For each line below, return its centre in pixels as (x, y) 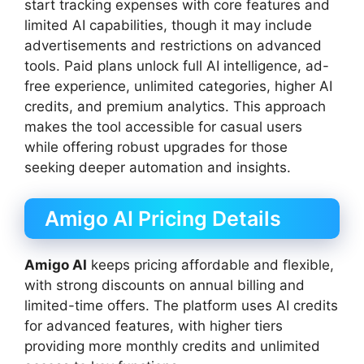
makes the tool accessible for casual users (163, 126)
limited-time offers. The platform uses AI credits (181, 306)
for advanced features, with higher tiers (154, 326)
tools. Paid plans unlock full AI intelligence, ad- (177, 65)
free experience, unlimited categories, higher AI (178, 86)
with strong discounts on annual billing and (165, 286)
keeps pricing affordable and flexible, (210, 265)
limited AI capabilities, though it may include (168, 25)
